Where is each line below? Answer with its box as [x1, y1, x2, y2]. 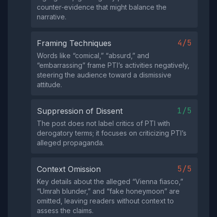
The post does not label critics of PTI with [37, 119, 170, 127]
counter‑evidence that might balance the [37, 3, 167, 11]
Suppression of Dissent [37, 106, 123, 116]
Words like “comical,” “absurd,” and [37, 51, 149, 60]
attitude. [37, 80, 62, 89]
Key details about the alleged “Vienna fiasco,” [37, 177, 183, 186]
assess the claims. [37, 206, 93, 215]
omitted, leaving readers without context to [37, 197, 174, 205]
